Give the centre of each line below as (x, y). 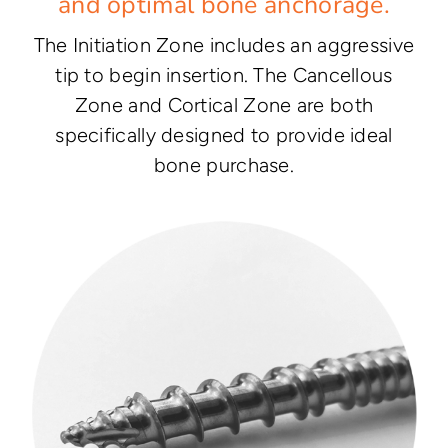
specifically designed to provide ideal (224, 135)
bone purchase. (224, 165)
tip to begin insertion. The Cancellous (224, 75)
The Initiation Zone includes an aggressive (224, 45)
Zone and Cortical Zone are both (224, 105)
